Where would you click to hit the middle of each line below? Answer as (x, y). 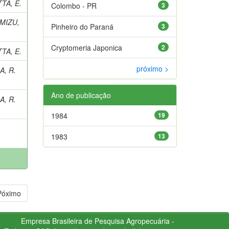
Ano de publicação (81, 95)
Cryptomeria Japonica (86, 47)
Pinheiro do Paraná (82, 26)
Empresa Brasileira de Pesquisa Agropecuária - (97, 221)
